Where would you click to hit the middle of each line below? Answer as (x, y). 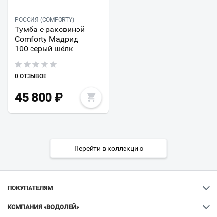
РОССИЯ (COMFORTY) (45, 20)
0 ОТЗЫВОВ (31, 76)
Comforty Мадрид (47, 39)
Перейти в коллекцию (108, 148)
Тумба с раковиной (50, 29)
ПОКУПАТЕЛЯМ (30, 188)
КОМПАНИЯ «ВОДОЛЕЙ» (43, 207)
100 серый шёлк (44, 48)
